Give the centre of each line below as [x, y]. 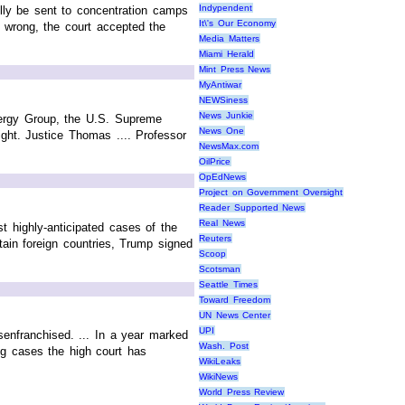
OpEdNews [222, 176]
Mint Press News [235, 69]
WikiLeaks [220, 361]
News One [221, 130]
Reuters [215, 238]
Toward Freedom [235, 299]
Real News [222, 222]
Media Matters [229, 38]
